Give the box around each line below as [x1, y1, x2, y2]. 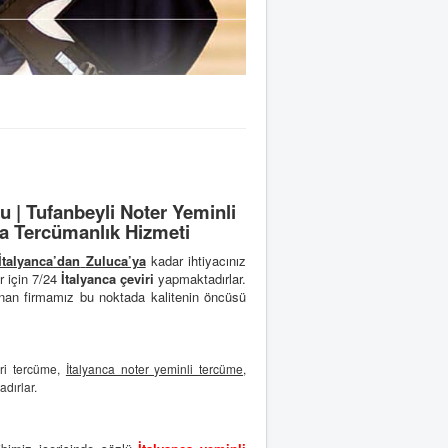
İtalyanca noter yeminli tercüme [65, 360, 244, 378]
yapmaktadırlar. [154, 269, 246, 289]
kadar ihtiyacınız [145, 251, 246, 271]
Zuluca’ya [85, 251, 146, 271]
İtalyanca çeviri [61, 269, 154, 289]
